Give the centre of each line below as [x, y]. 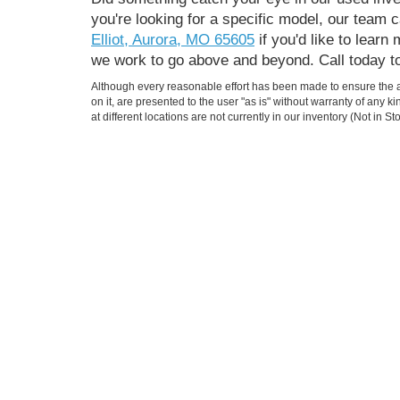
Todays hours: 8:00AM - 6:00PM [198, 322]
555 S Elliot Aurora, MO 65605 [192, 292]
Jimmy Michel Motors [232, 229]
